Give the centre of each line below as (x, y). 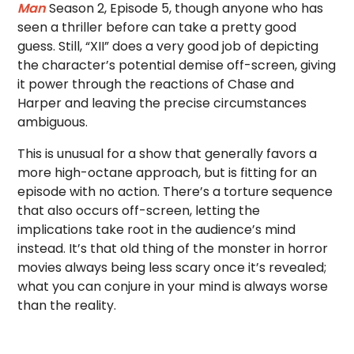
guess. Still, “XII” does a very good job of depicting (168, 46)
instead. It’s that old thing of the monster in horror (173, 249)
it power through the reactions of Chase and (156, 84)
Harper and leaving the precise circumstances (162, 103)
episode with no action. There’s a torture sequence (175, 192)
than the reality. (67, 305)
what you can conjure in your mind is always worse (173, 286)
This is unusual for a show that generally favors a (168, 154)
